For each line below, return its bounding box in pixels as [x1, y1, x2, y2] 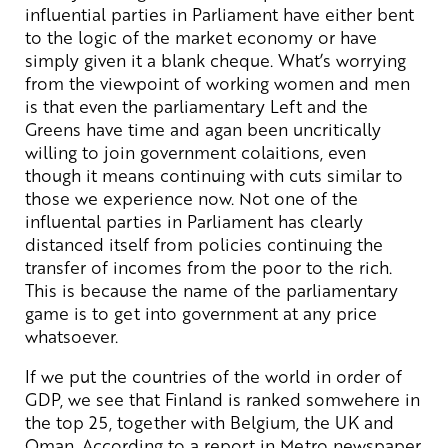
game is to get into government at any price [25, 300, 377, 325]
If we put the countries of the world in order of [25, 363, 402, 388]
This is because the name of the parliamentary [25, 277, 398, 302]
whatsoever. [25, 323, 118, 348]
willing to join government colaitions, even [25, 139, 366, 164]
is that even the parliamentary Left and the [25, 93, 368, 118]
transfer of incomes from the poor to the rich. [25, 254, 392, 279]
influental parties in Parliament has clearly [25, 208, 363, 233]
